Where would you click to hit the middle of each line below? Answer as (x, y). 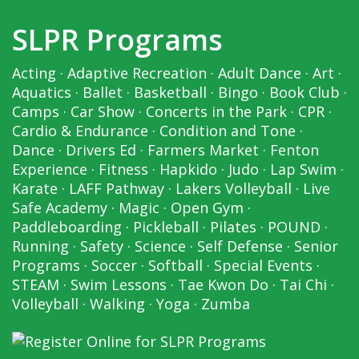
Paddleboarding (67, 227)
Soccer (114, 266)
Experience (50, 169)
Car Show (103, 112)
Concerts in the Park (216, 112)
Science (160, 246)
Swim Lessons (119, 285)
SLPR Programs (117, 40)
